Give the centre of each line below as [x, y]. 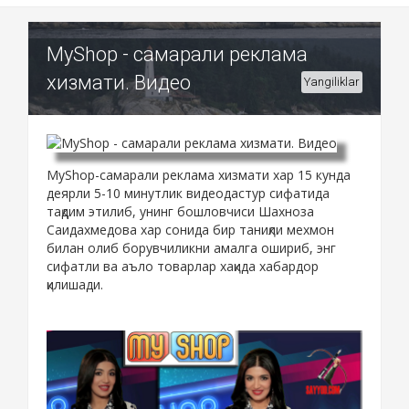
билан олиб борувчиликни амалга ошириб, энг [191, 248]
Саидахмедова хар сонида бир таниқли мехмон [190, 230]
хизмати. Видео [119, 82]
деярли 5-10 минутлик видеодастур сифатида [188, 194]
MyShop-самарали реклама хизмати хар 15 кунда [199, 175]
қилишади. [75, 285]
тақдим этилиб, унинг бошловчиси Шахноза [180, 212]
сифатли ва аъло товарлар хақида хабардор [183, 267]
